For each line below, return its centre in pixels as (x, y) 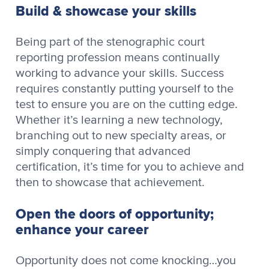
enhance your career (82, 229)
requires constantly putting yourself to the (125, 89)
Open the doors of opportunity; (115, 213)
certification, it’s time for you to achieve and (130, 167)
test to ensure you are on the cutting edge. (127, 104)
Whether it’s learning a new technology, (119, 120)
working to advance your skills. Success (120, 73)
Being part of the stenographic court (110, 42)
